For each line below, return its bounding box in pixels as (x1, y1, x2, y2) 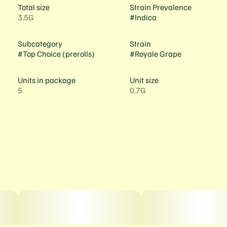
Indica (134, 12, 157, 22)
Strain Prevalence (129, 2, 192, 12)
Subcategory (17, 39, 62, 49)
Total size (17, 2, 50, 12)
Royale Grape (134, 49, 181, 59)
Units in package (17, 75, 75, 85)
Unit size (129, 75, 159, 85)
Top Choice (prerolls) (22, 49, 95, 59)
